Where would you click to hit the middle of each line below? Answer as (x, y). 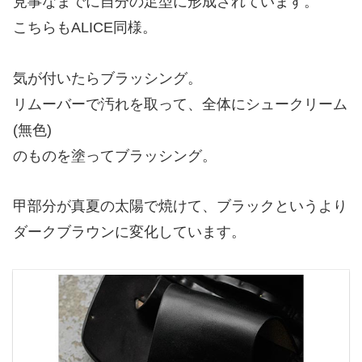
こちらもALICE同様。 (85, 28)
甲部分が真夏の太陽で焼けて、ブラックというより (180, 206)
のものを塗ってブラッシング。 (115, 156)
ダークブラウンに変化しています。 (129, 232)
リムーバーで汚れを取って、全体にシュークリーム (180, 104)
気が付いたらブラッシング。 (107, 78)
